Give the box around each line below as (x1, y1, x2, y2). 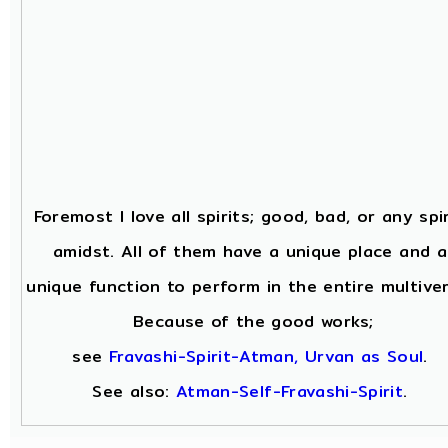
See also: (92, 379, 177, 404)
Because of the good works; (126, 309, 374, 334)
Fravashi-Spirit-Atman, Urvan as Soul (108, 344, 424, 369)
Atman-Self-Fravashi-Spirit (176, 379, 404, 404)
